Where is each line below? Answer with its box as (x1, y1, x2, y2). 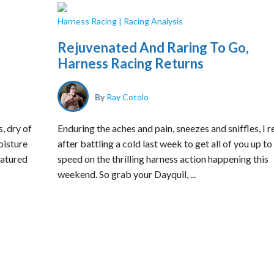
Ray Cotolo (106, 91, 149, 102)
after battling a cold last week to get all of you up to (57, 138, 272, 149)
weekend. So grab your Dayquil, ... (57, 168, 196, 180)
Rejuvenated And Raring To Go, (57, 39, 249, 56)
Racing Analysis (124, 16, 183, 26)
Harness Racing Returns (57, 55, 204, 72)
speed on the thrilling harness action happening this (57, 153, 268, 165)
